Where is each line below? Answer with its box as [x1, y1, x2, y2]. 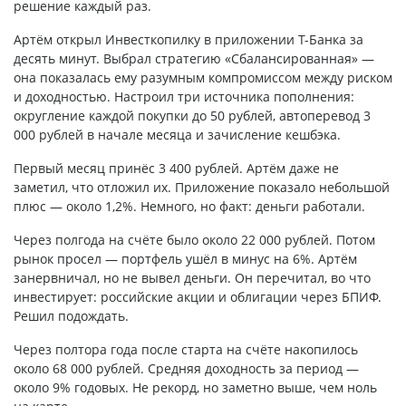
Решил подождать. [14, 307, 129, 325]
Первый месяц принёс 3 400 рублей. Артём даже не [14, 159, 339, 178]
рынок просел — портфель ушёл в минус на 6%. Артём [14, 250, 357, 268]
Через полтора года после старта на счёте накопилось [14, 341, 358, 359]
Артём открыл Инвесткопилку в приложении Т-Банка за [14, 31, 363, 49]
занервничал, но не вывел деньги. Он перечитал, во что [14, 269, 371, 287]
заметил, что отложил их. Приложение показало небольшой [14, 179, 390, 197]
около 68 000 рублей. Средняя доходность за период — [14, 360, 359, 378]
